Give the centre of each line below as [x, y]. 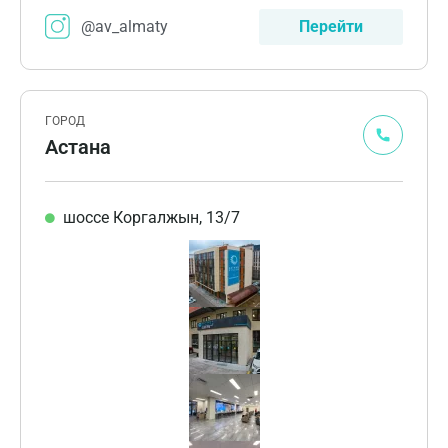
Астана [78, 146]
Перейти [331, 26]
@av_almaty [125, 26]
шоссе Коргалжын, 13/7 [151, 217]
